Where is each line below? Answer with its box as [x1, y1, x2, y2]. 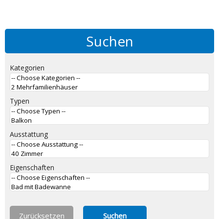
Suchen [86, 32, 133, 50]
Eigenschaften [10, 163, 54, 172]
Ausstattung [10, 130, 48, 139]
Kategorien [10, 63, 44, 72]
